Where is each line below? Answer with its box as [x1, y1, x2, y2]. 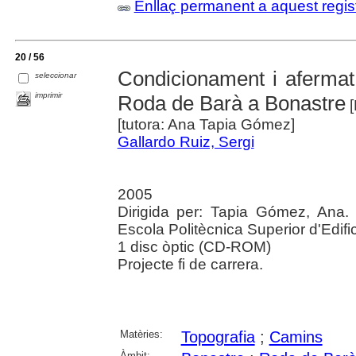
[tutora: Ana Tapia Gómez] [117, 116, 295, 133]
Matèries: [119, 328, 163, 341]
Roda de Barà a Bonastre [117, 91, 346, 116]
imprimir [35, 91, 63, 100]
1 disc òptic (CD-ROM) [117, 238, 271, 256]
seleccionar [35, 71, 77, 80]
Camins [269, 328, 323, 346]
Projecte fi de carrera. [117, 256, 263, 273]
